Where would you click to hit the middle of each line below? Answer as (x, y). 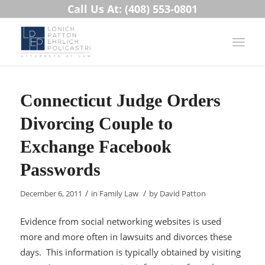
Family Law (119, 193)
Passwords (60, 169)
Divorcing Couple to (96, 123)
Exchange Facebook (96, 146)
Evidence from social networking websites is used (120, 221)
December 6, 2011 (51, 193)
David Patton (182, 193)
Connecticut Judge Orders (120, 100)
